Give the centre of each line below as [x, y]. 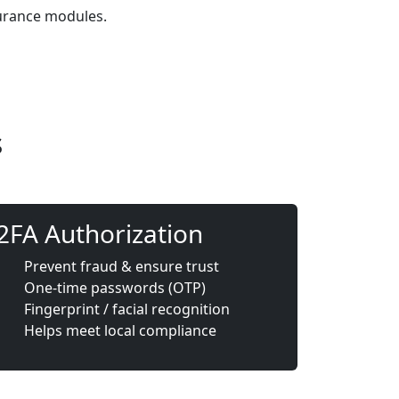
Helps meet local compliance [120, 330]
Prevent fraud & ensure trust [122, 266]
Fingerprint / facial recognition [127, 309]
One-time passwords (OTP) [115, 287]
